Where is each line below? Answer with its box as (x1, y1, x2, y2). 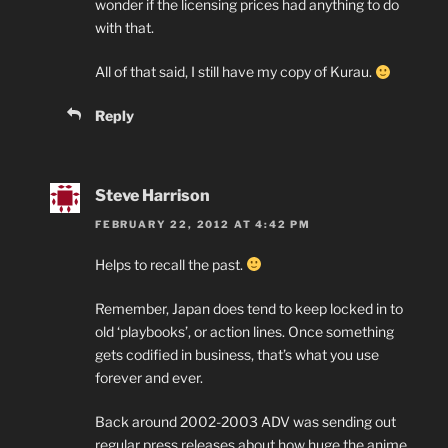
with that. (95, 19, 154, 37)
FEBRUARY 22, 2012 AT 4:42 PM (95, 217, 311, 230)
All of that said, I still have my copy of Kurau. (95, 63, 375, 81)
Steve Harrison (95, 186, 210, 206)
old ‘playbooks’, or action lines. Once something (95, 322, 394, 340)
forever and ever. (95, 368, 203, 386)
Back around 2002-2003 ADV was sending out (95, 412, 396, 430)
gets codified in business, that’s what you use (95, 345, 379, 363)
